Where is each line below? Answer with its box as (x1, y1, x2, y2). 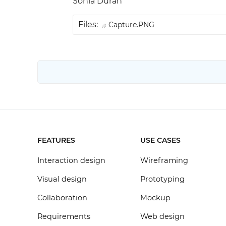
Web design (140, 212, 185, 221)
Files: (78, 20, 98, 29)
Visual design (37, 175, 87, 184)
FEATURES (37, 136, 75, 145)
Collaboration (37, 193, 87, 202)
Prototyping (140, 175, 185, 184)
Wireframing (140, 156, 189, 165)
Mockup (140, 193, 171, 202)
